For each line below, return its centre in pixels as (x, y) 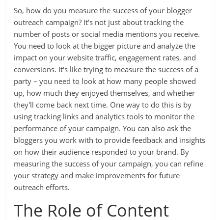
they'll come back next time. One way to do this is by (103, 105)
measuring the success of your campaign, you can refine (109, 164)
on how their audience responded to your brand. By (102, 152)
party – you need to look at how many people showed (105, 81)
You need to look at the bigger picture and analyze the (105, 46)
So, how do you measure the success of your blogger (103, 10)
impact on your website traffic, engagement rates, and (105, 57)
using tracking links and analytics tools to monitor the (104, 116)
